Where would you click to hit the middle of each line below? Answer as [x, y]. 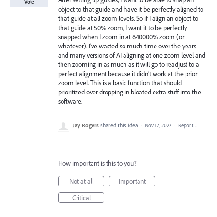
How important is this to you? [97, 163]
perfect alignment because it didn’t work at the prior [128, 74]
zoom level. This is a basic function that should [120, 83]
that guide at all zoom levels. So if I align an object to [128, 18]
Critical [81, 198]
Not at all [81, 181]
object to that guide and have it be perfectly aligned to [131, 9]
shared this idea [120, 125]
